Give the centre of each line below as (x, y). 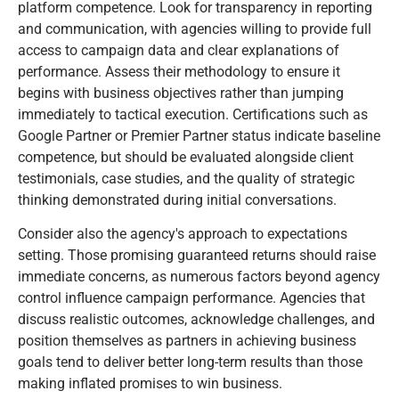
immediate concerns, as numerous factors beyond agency (199, 277)
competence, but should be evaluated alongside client (186, 157)
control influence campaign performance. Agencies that (191, 298)
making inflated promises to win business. (150, 384)
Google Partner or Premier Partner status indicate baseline (199, 135)
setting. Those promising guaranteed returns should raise (197, 256)
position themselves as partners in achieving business (187, 341)
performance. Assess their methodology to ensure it (179, 71)
